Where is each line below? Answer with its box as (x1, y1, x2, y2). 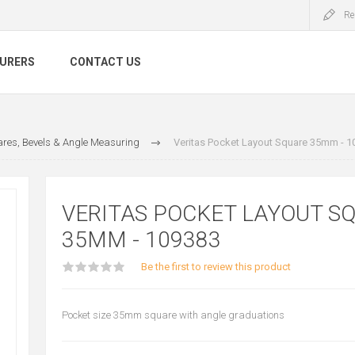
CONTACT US (70, 55, 141, 69)
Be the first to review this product (140, 261, 291, 273)
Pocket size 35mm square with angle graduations (61, 309, 284, 321)
